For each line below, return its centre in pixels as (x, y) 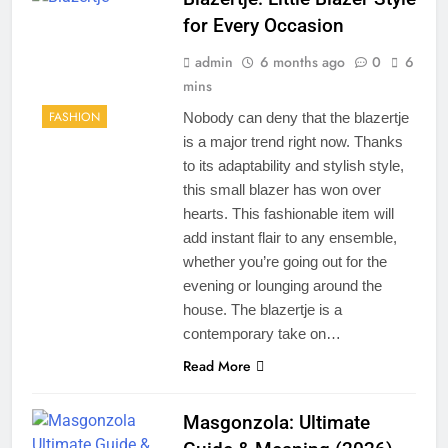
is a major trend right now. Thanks (292, 141)
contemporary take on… (261, 333)
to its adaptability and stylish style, (293, 165)
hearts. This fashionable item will (288, 213)
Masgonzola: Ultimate (276, 422)
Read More (216, 365)
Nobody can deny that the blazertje (295, 117)
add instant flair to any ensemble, (289, 237)
